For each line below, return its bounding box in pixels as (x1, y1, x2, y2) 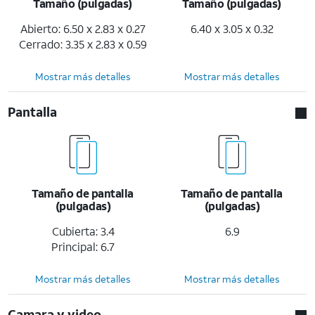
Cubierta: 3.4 (51, 223, 115, 238)
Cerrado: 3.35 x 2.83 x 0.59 (19, 36, 147, 51)
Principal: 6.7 (51, 238, 115, 254)
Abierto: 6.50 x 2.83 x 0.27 (20, 20, 146, 36)
